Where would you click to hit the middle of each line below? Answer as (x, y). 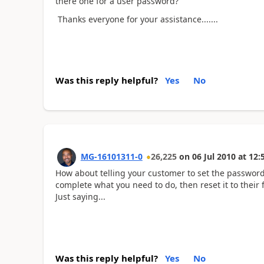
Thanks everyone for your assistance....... (136, 19)
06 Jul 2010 (214, 156)
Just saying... (80, 197)
